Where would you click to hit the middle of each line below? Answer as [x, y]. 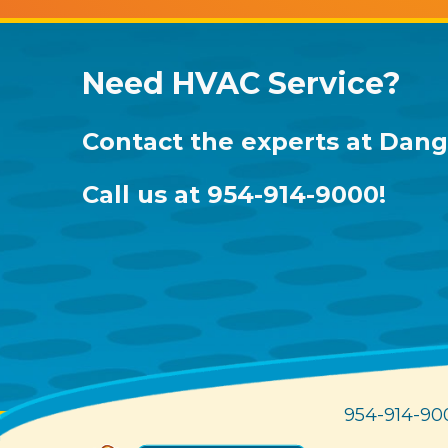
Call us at [144, 194]
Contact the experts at [230, 141]
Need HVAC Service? [241, 83]
